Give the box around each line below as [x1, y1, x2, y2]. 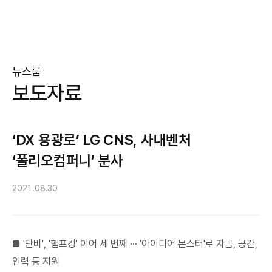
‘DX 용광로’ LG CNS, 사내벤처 [12, 131, 191, 149]
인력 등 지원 [12, 256, 59, 267]
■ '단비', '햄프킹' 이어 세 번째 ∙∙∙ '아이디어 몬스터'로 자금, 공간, [12, 238, 257, 250]
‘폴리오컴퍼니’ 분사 [12, 152, 123, 169]
